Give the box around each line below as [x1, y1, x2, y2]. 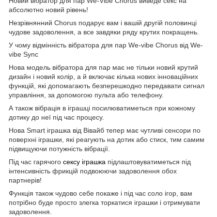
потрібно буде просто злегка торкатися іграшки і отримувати [9, 198, 200, 206]
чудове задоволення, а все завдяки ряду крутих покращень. [9, 28, 199, 36]
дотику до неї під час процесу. [9, 113, 104, 121]
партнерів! [9, 176, 42, 184]
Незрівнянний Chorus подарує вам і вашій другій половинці [9, 18, 197, 27]
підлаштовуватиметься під [106, 157, 191, 166]
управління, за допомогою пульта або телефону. [9, 91, 164, 99]
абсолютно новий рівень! [9, 5, 88, 14]
